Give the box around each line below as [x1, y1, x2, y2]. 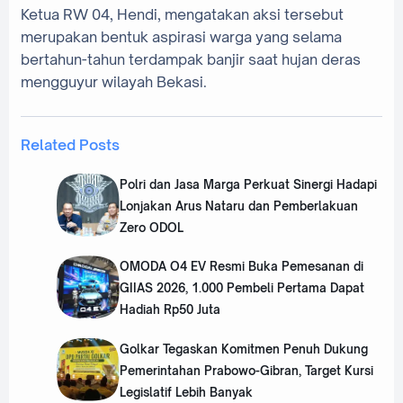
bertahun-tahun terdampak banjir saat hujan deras [21, 49, 361, 68]
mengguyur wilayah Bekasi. [21, 72, 207, 91]
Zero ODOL [119, 219, 184, 235]
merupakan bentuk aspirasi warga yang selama [21, 27, 342, 46]
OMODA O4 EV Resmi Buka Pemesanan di [119, 259, 363, 274]
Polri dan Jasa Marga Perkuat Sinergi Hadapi [119, 176, 377, 192]
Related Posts [21, 136, 120, 155]
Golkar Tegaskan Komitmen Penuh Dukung [119, 341, 368, 356]
